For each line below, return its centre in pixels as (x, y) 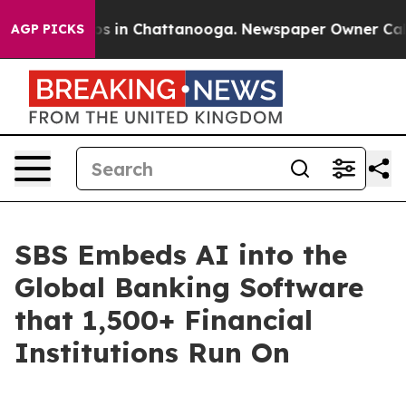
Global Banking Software (189, 287)
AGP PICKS (48, 29)
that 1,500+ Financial (164, 320)
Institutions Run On (152, 353)
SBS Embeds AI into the (181, 255)
